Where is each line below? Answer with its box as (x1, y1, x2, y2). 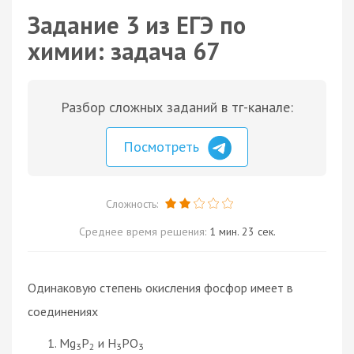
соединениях (28, 303, 98, 319)
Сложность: (105, 196, 161, 211)
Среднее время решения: (78, 224, 209, 239)
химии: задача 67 (28, 36, 220, 66)
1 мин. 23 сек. (209, 224, 276, 239)
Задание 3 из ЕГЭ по (28, 9, 246, 40)
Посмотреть (123, 137, 203, 156)
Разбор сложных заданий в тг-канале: (61, 98, 293, 116)
